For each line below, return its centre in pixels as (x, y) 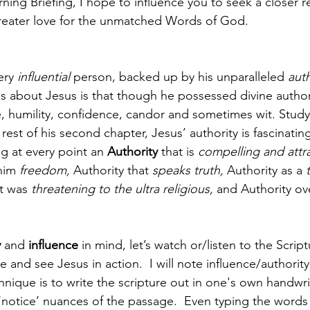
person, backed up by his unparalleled (179, 76)
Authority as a (266, 170)
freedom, (46, 170)
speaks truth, (190, 170)
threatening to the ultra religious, (124, 189)
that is (180, 151)
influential (44, 76)
